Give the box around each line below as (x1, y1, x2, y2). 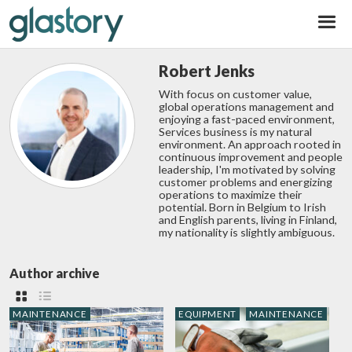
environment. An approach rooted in (159, 137, 341, 151)
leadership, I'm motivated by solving (159, 162, 335, 176)
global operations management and (159, 99, 334, 113)
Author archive (9, 265, 100, 280)
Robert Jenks (159, 60, 255, 80)
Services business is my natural (159, 124, 312, 138)
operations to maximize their (159, 187, 302, 201)
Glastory (167, 4, 255, 31)
